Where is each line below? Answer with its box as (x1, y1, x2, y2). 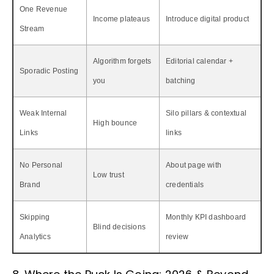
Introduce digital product (166, 14, 249, 23)
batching (166, 76, 196, 85)
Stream (20, 24, 45, 33)
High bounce (93, 118, 138, 127)
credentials (166, 180, 204, 189)
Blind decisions (93, 222, 146, 231)
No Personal (20, 160, 63, 169)
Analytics (20, 232, 51, 241)
